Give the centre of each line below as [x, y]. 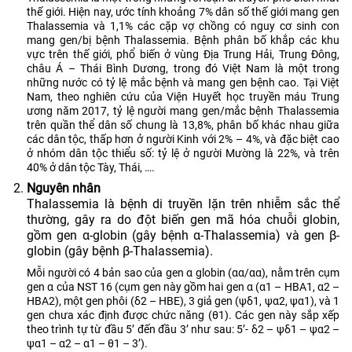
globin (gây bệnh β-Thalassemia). [120, 251]
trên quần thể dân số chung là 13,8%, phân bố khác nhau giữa [183, 125]
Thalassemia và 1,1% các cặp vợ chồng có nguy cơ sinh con [183, 26]
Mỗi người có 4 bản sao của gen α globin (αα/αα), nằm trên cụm [183, 272]
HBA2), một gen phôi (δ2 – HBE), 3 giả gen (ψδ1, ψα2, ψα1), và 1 [183, 301]
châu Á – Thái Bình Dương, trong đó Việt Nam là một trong [183, 68]
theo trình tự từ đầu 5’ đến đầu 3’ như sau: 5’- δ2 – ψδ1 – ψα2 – [183, 329]
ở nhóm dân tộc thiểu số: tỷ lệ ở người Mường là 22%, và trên [183, 153]
